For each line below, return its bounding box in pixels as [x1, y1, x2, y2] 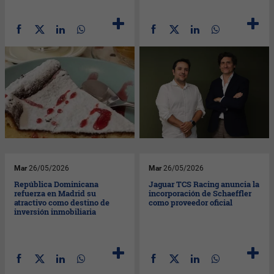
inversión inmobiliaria [14, 206, 97, 217]
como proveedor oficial [149, 196, 233, 208]
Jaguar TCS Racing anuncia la [149, 178, 260, 190]
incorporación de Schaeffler [149, 187, 252, 199]
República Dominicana [14, 178, 99, 190]
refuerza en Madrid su [14, 187, 97, 199]
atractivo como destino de [14, 196, 110, 208]
